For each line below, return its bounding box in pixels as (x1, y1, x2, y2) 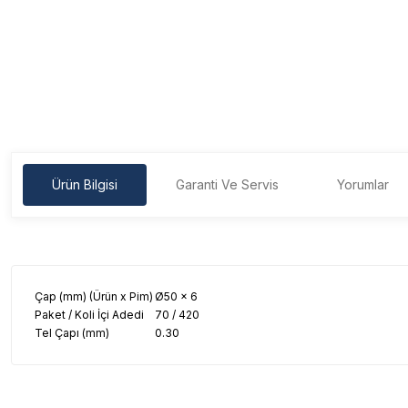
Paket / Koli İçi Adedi (35, 308, 144, 321)
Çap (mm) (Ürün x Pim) (35, 290, 153, 303)
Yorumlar (337, 177, 389, 192)
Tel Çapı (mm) (35, 326, 109, 340)
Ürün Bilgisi (52, 177, 117, 192)
